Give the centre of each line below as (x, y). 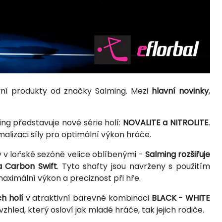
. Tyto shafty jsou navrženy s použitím (134, 166)
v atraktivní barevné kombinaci (87, 198)
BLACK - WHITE (181, 198)
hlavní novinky (180, 91)
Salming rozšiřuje (177, 154)
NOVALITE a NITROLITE (166, 122)
